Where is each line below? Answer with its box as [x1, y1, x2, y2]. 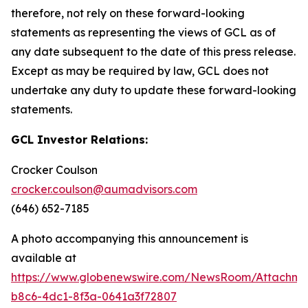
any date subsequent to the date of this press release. [11, 45, 296, 59]
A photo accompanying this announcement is [11, 232, 248, 246]
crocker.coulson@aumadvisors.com [11, 182, 197, 197]
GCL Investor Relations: [11, 133, 148, 147]
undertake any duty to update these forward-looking [11, 83, 296, 98]
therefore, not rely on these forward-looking [11, 6, 245, 21]
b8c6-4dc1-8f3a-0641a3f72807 [11, 289, 177, 304]
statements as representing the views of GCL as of [11, 25, 276, 40]
